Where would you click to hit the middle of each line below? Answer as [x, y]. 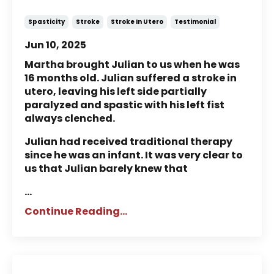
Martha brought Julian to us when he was [132, 65]
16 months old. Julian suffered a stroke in [131, 78]
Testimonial [195, 22]
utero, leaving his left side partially [116, 92]
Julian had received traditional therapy [128, 142]
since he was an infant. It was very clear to [134, 155]
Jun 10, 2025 [55, 45]
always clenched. [70, 119]
